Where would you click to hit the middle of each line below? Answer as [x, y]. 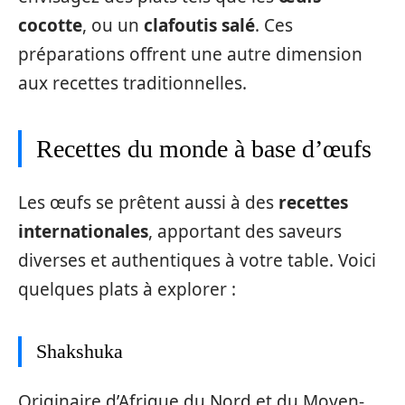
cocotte [50, 25]
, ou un [113, 25]
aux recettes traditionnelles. [132, 83]
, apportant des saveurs [245, 231]
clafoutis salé [199, 25]
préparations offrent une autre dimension [190, 54]
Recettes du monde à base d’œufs [204, 149]
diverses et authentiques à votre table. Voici [197, 260]
